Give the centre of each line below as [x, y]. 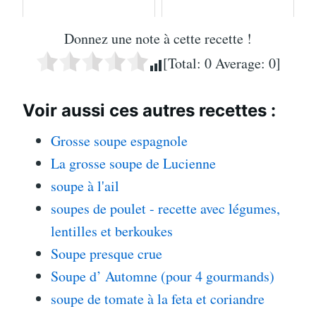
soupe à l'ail [85, 186]
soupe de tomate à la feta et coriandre [158, 298]
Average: [240, 63]
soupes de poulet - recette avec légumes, [165, 208]
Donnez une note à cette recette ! [158, 38]
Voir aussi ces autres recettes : [149, 110]
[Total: [183, 63]
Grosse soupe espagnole [119, 140]
